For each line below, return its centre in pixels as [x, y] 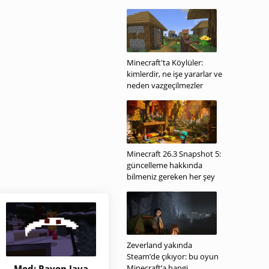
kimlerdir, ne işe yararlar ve [174, 74]
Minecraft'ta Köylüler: [165, 62]
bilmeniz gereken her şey [171, 177]
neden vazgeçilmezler [165, 85]
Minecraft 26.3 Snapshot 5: [174, 154]
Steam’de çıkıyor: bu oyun [173, 256]
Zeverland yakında [159, 245]
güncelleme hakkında [165, 165]
